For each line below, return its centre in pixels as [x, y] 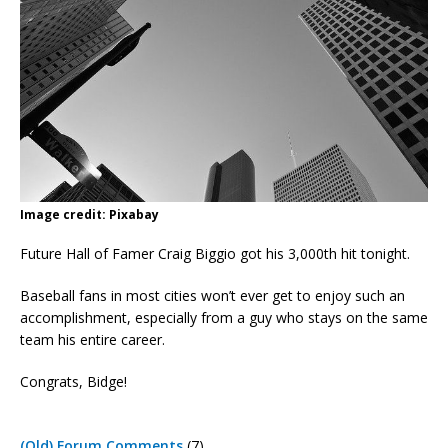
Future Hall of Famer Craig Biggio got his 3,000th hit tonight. [215, 253]
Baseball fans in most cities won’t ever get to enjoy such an [212, 295]
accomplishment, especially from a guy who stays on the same [224, 317]
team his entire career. [92, 339]
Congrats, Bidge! [73, 381]
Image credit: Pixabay [89, 214]
